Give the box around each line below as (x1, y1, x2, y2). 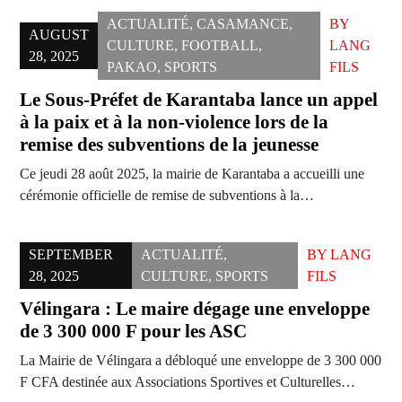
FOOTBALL (181, 38, 258, 54)
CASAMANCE (197, 16, 289, 32)
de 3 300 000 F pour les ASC (20, 320, 247, 343)
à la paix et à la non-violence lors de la (20, 111, 328, 134)
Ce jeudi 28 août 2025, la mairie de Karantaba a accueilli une (20, 166, 364, 182)
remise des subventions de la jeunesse (20, 134, 319, 156)
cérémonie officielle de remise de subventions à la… (20, 188, 314, 204)
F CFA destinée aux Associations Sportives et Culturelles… (20, 374, 355, 390)
